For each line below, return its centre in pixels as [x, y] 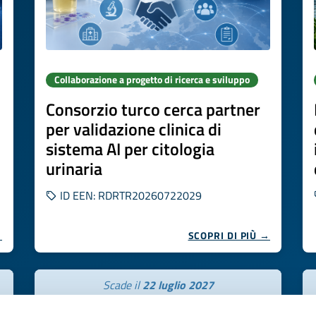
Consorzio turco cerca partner [153, 109]
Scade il [122, 285]
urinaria [74, 169]
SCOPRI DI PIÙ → [229, 235]
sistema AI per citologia [130, 149]
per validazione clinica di [134, 129]
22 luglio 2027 [178, 285]
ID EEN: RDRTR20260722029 [129, 195]
